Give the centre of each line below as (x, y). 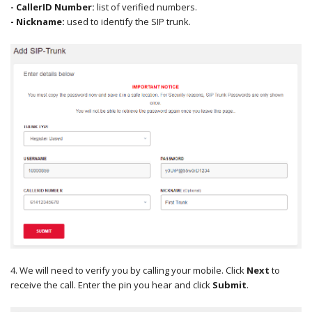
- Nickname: (38, 22)
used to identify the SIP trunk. (128, 22)
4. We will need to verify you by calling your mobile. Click (128, 270)
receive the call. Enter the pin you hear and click (111, 284)
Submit (229, 284)
